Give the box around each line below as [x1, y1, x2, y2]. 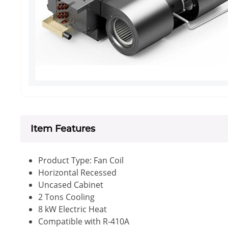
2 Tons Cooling [38, 191, 95, 203]
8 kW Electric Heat [38, 203, 107, 215]
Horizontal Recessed [38, 166, 117, 178]
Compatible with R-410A [38, 215, 129, 227]
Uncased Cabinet [38, 179, 103, 190]
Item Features [31, 123, 95, 134]
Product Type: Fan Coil [38, 154, 124, 166]
